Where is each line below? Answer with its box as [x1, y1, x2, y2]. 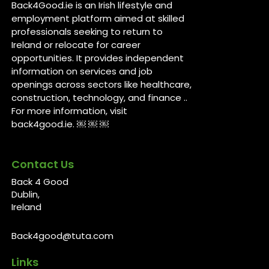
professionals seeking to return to [11, 25, 163, 38]
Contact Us [11, 156, 74, 172]
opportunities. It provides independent [11, 51, 184, 64]
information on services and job [11, 64, 153, 77]
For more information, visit [11, 104, 128, 117]
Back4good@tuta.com [11, 229, 114, 242]
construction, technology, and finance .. [11, 91, 188, 104]
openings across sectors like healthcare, [11, 77, 192, 91]
